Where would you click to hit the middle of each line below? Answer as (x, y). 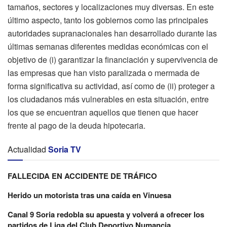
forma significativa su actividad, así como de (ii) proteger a (111, 86)
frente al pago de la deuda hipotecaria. (77, 126)
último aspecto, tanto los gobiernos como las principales (108, 20)
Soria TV (65, 149)
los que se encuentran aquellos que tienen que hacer (103, 112)
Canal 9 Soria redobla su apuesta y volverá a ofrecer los (106, 215)
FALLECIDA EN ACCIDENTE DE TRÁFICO (82, 176)
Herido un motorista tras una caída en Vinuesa (89, 195)
